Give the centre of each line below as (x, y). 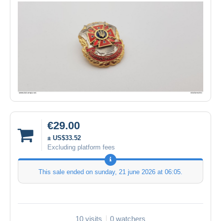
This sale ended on (67, 172)
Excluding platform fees (81, 147)
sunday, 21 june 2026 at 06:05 (138, 172)
